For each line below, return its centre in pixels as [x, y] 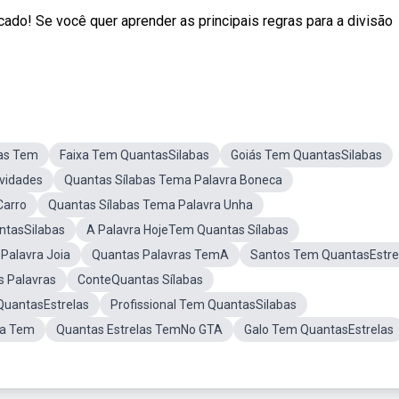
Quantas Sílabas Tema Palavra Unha [151, 205]
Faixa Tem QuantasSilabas [134, 155]
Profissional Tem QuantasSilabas [204, 305]
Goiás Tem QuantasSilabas [306, 155]
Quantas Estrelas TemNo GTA [139, 330]
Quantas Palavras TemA [160, 255]
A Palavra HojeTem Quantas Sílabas [187, 230]
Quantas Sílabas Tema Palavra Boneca [173, 180]
